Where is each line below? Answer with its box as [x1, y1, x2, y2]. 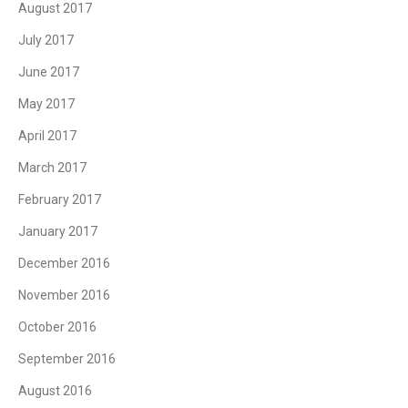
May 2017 [18, 96, 75, 111]
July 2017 [18, 32, 74, 47]
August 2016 [18, 382, 92, 398]
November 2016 [18, 287, 110, 302]
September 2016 [18, 351, 116, 366]
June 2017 [18, 64, 79, 79]
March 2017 [18, 159, 87, 175]
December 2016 [18, 255, 110, 270]
